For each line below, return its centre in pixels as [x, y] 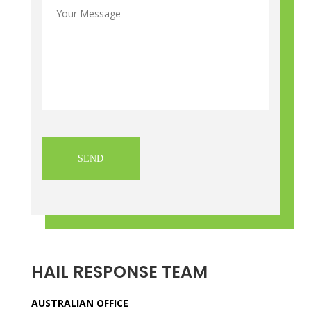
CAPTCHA [65, 132]
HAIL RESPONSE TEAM [119, 272]
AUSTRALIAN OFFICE [79, 303]
